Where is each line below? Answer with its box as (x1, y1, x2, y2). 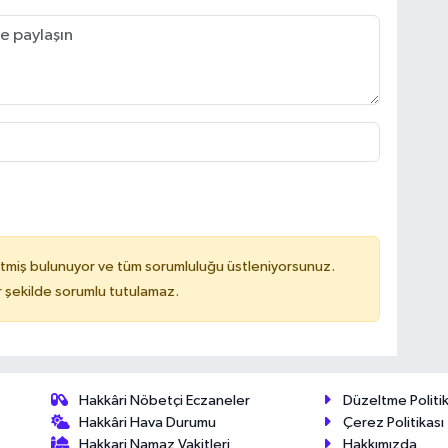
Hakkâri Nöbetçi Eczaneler (79, 392, 251, 408)
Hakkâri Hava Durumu (79, 414, 217, 430)
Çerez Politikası (343, 414, 445, 430)
